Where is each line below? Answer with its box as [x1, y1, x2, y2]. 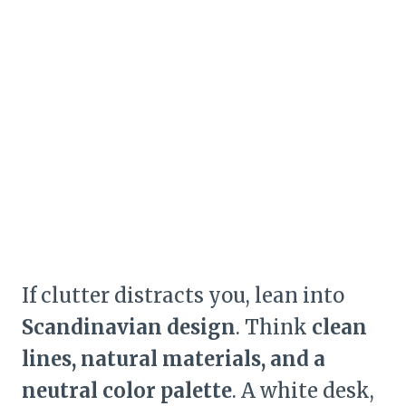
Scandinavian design [22, 314, 236, 341]
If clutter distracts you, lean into [22, 283, 344, 309]
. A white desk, [232, 378, 374, 404]
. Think [236, 314, 312, 341]
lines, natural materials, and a [22, 346, 325, 372]
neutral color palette [22, 378, 232, 404]
